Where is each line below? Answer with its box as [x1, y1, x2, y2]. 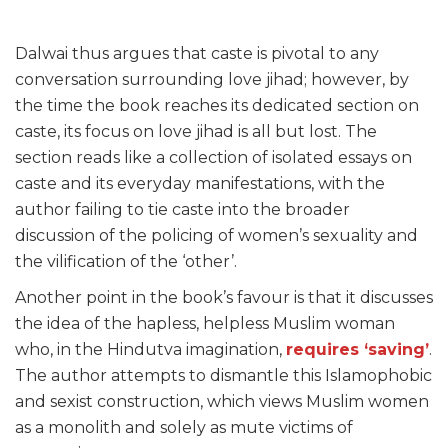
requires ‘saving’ [286, 340, 429, 360]
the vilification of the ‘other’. [15, 252, 237, 272]
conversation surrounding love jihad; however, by [15, 70, 409, 90]
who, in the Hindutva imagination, [15, 340, 286, 360]
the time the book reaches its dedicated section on [15, 96, 419, 116]
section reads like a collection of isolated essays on [15, 148, 412, 168]
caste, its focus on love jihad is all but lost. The [15, 122, 377, 142]
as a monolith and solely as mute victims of [15, 418, 353, 438]
